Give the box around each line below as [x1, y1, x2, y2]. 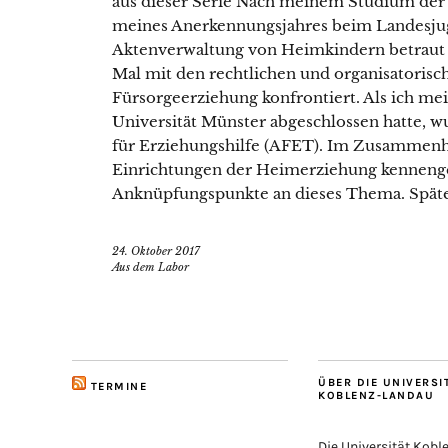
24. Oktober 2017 [112, 244, 200, 258]
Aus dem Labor [112, 260, 189, 274]
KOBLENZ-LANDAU [318, 389, 434, 402]
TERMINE [90, 380, 147, 393]
